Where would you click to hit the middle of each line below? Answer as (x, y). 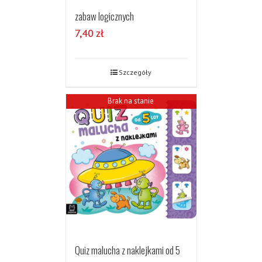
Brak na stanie (131, 101)
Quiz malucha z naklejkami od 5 (127, 250)
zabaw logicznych (104, 16)
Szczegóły (135, 73)
